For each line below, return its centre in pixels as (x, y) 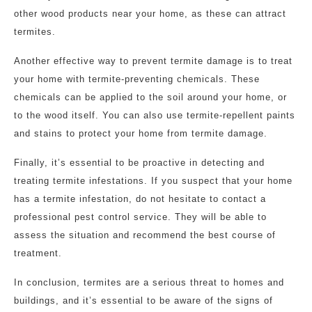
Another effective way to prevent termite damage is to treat (153, 61)
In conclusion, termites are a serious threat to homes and (149, 282)
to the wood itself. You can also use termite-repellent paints (155, 115)
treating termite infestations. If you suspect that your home (153, 181)
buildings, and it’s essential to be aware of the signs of (143, 301)
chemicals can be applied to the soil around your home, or (150, 97)
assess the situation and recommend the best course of (145, 235)
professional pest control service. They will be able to (140, 217)
